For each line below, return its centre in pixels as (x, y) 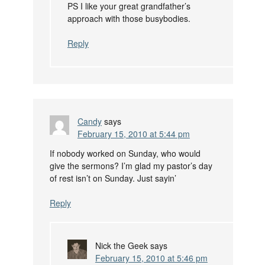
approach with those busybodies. (129, 19)
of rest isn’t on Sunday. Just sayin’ (113, 178)
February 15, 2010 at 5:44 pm (133, 134)
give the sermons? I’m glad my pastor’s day (131, 166)
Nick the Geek (121, 246)
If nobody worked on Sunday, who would (125, 153)
